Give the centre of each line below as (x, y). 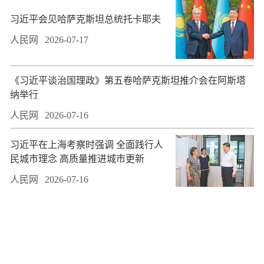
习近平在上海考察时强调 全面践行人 (87, 144)
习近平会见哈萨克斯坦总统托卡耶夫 (85, 19)
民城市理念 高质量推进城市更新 (77, 159)
